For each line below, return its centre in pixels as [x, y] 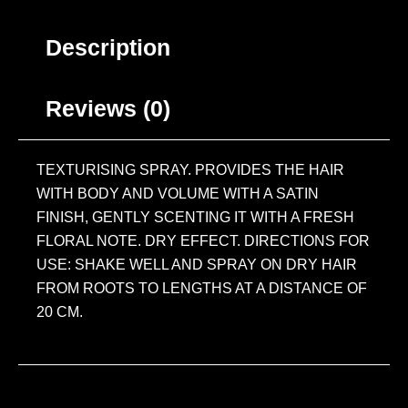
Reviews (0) [108, 108]
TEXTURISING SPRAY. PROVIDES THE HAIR [190, 169]
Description [108, 47]
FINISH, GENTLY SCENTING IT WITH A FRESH [195, 217]
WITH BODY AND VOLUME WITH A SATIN [178, 193]
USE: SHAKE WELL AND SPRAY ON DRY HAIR [197, 264]
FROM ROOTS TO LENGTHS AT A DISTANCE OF [202, 288]
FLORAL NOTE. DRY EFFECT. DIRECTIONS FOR [203, 240]
